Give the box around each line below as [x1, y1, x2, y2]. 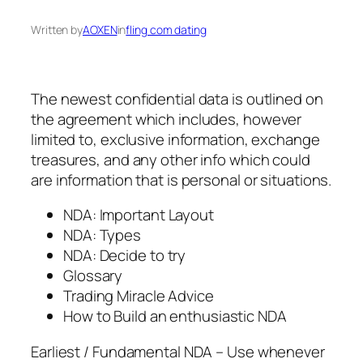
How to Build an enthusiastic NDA [63, 305, 287, 327]
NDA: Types [63, 224, 141, 246]
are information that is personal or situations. [31, 169, 332, 190]
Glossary [63, 265, 123, 287]
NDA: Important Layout [63, 204, 214, 226]
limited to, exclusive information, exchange [31, 128, 320, 150]
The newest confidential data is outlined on [31, 88, 323, 109]
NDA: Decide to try [63, 245, 186, 267]
